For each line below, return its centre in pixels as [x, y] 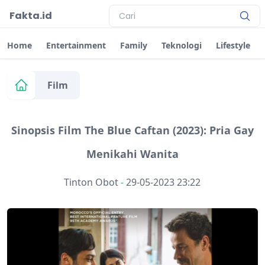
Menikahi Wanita [132, 154]
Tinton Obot [91, 182]
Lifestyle [233, 45]
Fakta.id [31, 16]
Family [134, 45]
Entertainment [76, 45]
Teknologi [182, 45]
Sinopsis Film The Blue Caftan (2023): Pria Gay [132, 130]
